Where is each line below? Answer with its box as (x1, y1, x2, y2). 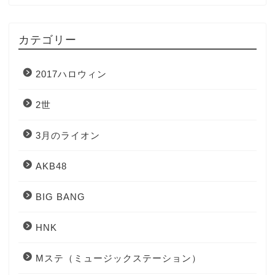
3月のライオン (36, 130, 100, 141)
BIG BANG (36, 192, 85, 203)
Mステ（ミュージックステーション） (36, 253, 201, 264)
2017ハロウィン (36, 69, 107, 80)
